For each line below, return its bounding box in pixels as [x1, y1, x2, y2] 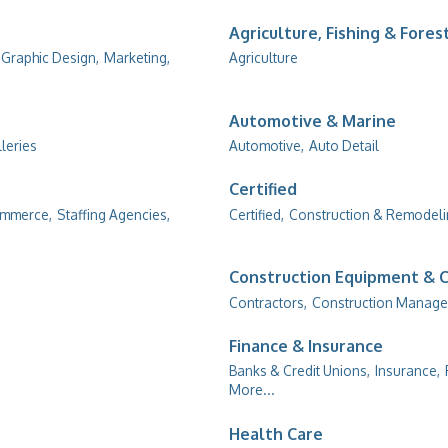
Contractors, [229, 293, 307, 311]
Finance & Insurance [229, 335, 383, 356]
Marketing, [104, 49, 170, 67]
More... [229, 381, 275, 399]
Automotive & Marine [229, 110, 396, 131]
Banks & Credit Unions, [229, 362, 370, 380]
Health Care [229, 423, 323, 444]
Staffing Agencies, [57, 205, 170, 223]
